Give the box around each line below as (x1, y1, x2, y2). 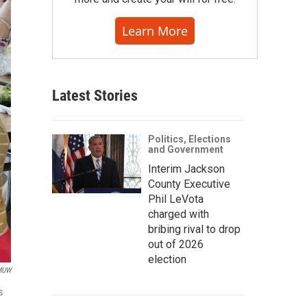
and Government (148, 144, 223, 155)
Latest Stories (52, 87, 138, 104)
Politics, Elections (148, 134, 231, 145)
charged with (148, 208, 209, 221)
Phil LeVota (148, 193, 204, 206)
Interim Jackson (148, 162, 225, 175)
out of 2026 (148, 238, 204, 251)
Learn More (122, 23, 188, 39)
